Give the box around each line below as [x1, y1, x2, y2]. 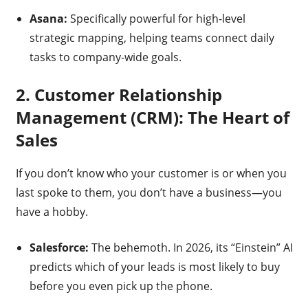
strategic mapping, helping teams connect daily [29, 30, 274, 46]
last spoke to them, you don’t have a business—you [15, 185, 282, 201]
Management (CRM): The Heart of [15, 106, 289, 129]
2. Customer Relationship [15, 83, 222, 107]
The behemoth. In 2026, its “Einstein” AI [88, 240, 293, 256]
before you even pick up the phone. [29, 278, 212, 294]
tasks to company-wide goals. [29, 49, 181, 65]
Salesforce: [29, 240, 89, 256]
